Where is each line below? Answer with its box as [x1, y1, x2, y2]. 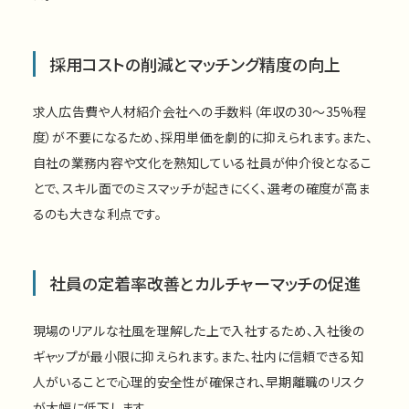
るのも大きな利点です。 [32, 204, 162, 223]
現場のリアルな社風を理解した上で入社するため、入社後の [32, 320, 365, 340]
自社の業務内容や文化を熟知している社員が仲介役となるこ [32, 152, 372, 172]
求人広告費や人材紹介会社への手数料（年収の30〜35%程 [32, 101, 367, 121]
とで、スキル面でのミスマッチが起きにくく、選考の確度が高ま [32, 178, 370, 197]
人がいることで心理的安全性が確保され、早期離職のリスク [32, 372, 365, 391]
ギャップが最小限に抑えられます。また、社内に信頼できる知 [32, 346, 364, 365]
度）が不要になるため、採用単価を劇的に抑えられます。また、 [32, 127, 372, 146]
